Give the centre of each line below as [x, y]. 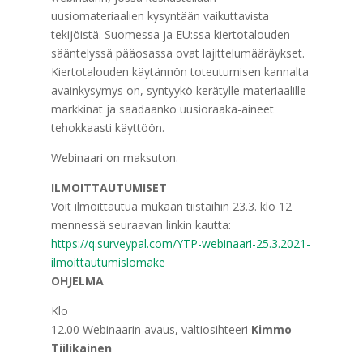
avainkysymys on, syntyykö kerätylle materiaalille [178, 90]
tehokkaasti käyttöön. [107, 128]
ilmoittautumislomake [108, 262]
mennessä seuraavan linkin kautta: [141, 225]
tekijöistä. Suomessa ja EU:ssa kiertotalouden [170, 34]
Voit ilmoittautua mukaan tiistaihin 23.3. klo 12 [171, 206]
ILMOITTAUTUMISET [109, 188]
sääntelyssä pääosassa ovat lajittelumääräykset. [177, 53]
